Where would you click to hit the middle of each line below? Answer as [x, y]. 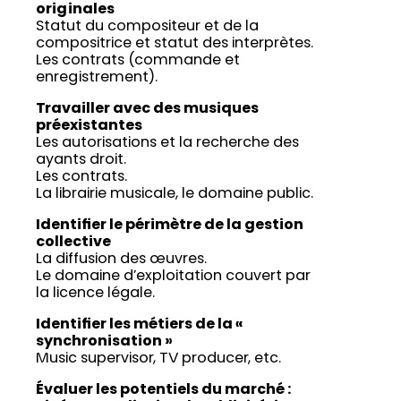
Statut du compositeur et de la [147, 27]
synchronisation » [104, 342]
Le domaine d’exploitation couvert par [173, 277]
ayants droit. [81, 161]
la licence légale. [95, 294]
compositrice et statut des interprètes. [175, 44]
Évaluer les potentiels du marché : [163, 391]
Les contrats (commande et [138, 61]
